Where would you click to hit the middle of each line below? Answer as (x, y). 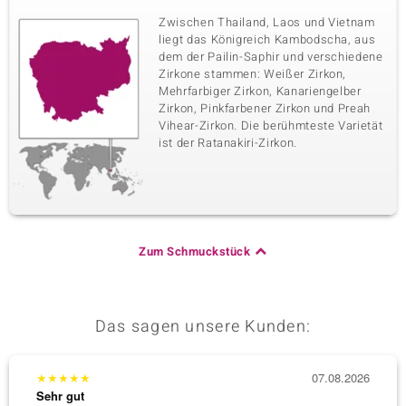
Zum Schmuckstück (195, 251)
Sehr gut (60, 396)
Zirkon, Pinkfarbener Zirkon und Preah (265, 108)
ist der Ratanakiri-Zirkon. (228, 143)
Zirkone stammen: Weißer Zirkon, (253, 74)
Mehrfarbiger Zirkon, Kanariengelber (260, 91)
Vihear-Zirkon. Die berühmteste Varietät (271, 126)
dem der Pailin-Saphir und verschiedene (271, 57)
